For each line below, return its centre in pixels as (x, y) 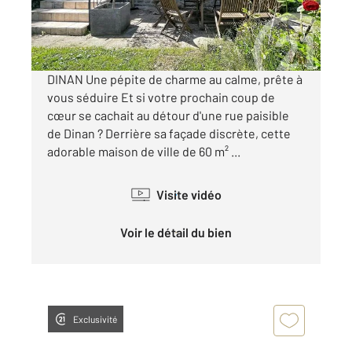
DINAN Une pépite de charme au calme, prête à (175, 79)
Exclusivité (95, 319)
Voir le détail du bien (180, 232)
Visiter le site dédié (95, 34)
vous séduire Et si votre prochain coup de (161, 97)
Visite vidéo (192, 194)
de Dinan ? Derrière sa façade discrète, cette (169, 133)
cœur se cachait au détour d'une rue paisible (168, 115)
